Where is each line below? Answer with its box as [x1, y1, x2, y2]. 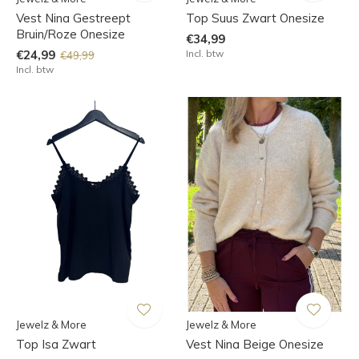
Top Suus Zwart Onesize [185, 10, 325, 26]
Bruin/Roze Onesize [16, 26, 125, 42]
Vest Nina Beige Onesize [185, 336, 324, 352]
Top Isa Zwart [16, 336, 96, 352]
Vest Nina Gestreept [16, 10, 131, 26]
